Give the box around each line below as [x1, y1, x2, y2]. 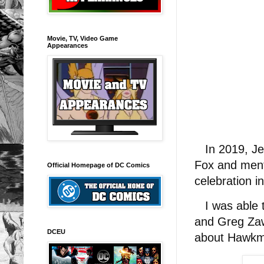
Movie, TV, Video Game [47, 34, 118, 42]
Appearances [47, 41, 88, 49]
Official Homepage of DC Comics [47, 161, 150, 169]
